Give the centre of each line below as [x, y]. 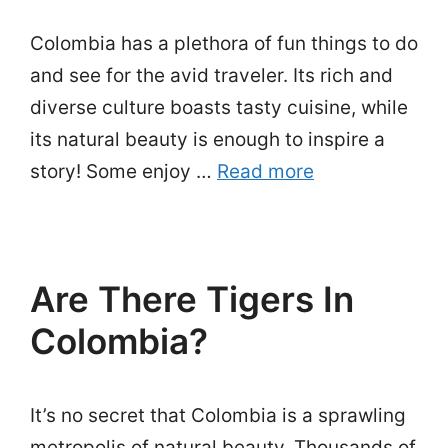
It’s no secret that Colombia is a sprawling [218, 415]
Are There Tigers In [192, 299]
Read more [265, 171]
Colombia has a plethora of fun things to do [224, 43]
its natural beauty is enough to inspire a [207, 139]
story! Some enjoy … [123, 171]
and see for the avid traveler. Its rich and [211, 75]
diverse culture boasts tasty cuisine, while [219, 107]
